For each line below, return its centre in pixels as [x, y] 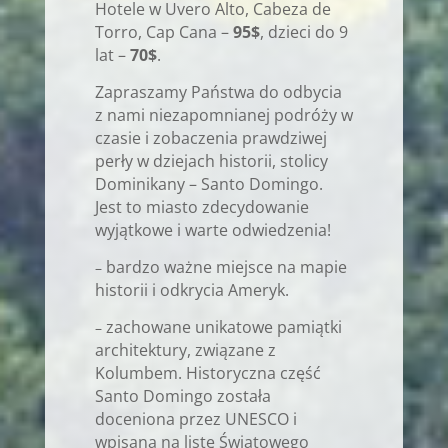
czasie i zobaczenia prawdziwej [210, 137]
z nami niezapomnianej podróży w [223, 114]
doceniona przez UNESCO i [195, 418]
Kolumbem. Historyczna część [207, 372]
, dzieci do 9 [303, 31]
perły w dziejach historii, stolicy [211, 160]
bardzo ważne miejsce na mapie [226, 266]
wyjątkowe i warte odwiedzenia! [212, 229]
